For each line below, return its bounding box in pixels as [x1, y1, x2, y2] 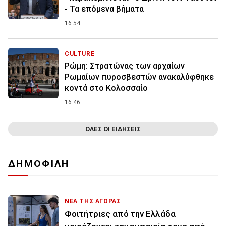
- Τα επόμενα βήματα [65, 4, 144, 14]
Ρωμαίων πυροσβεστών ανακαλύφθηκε [65, 72, 214, 82]
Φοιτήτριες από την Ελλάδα [65, 208, 176, 219]
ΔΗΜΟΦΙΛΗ [8, 157, 70, 169]
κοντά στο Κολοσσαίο [65, 83, 148, 93]
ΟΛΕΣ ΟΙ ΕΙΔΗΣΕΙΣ [85, 125, 141, 133]
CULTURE [65, 50, 95, 58]
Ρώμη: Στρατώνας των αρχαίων [65, 61, 185, 71]
